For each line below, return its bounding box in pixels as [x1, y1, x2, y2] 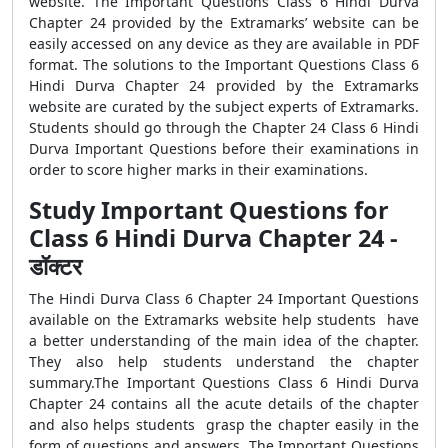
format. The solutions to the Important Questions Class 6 [29, 55, 419, 74]
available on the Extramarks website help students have [29, 310, 419, 329]
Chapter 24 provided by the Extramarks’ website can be [29, 13, 419, 32]
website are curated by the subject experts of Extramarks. [29, 97, 419, 116]
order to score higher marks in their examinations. [29, 160, 368, 179]
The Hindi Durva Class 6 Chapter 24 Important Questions [29, 289, 419, 308]
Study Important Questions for [29, 194, 389, 226]
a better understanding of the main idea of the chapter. [29, 331, 419, 350]
